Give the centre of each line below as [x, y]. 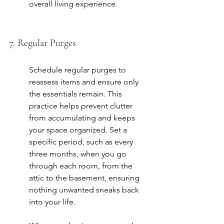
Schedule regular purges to [78, 70]
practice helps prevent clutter [82, 106]
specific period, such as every [82, 142]
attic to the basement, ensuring [85, 178]
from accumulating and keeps [83, 118]
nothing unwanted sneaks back [85, 190]
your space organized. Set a [79, 130]
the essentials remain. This [76, 94]
